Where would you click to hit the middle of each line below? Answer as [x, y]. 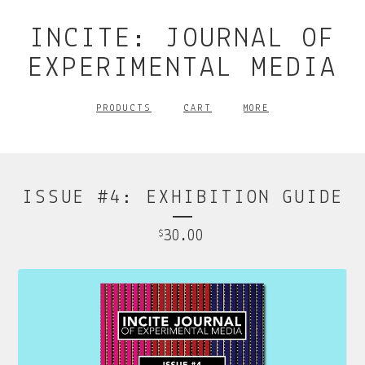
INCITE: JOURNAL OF [182, 39]
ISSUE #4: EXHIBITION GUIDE [182, 198]
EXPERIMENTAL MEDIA [182, 68]
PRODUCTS [124, 108]
